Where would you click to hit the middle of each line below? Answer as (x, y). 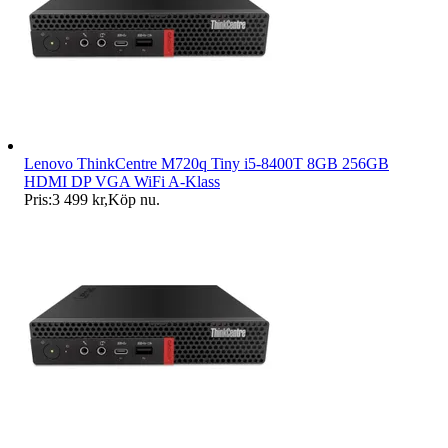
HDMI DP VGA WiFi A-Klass (122, 182)
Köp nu (132, 200)
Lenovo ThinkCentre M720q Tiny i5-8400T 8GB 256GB (206, 164)
